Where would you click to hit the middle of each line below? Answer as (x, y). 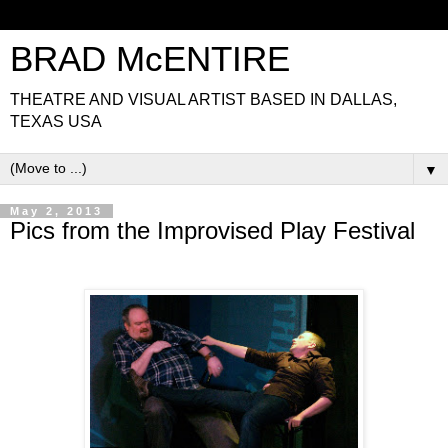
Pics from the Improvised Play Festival (212, 230)
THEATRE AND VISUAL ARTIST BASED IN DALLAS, (203, 99)
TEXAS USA (56, 121)
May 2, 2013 (56, 211)
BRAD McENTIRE (150, 59)
